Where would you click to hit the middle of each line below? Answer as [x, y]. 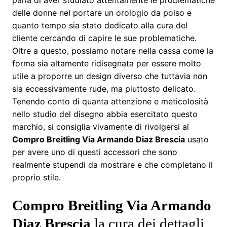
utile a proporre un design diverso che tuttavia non [110, 76]
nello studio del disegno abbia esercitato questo [105, 114]
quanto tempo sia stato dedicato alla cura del [100, 25]
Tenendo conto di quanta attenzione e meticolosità [110, 101]
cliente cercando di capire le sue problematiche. [104, 38]
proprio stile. [36, 177]
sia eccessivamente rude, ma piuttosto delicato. [104, 88]
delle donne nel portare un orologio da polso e [102, 12]
